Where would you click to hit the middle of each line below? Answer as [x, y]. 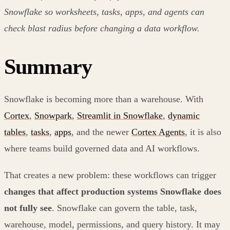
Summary [48, 66]
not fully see [28, 208]
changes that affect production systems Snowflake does [113, 191]
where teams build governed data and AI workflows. [102, 148]
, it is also [203, 132]
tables [15, 132]
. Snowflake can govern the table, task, [124, 208]
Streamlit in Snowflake [120, 115]
